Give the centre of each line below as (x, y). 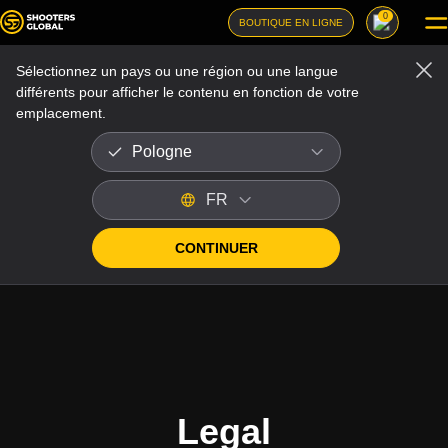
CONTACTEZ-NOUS (144, 409)
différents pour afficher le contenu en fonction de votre (187, 92)
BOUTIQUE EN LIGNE (291, 22)
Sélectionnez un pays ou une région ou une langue (177, 71)
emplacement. (61, 113)
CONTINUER (216, 247)
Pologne (162, 151)
